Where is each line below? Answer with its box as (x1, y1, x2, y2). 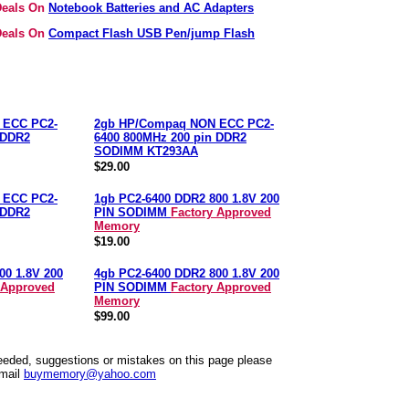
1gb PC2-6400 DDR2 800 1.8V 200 (94, 192, 279, 205)
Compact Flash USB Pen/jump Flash (48, 26, 255, 40)
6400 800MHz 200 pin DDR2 (94, 131, 246, 144)
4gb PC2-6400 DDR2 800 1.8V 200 (94, 267, 279, 280)
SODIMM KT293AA (94, 144, 198, 158)
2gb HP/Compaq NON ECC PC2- (94, 117, 274, 131)
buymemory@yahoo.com (24, 367, 156, 381)
